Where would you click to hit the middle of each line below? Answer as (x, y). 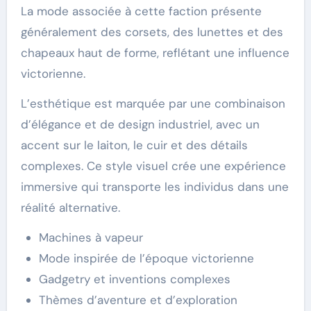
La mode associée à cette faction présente (141, 11)
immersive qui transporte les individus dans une (154, 186)
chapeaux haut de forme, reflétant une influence (155, 52)
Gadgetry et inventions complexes (134, 279)
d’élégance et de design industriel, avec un (140, 124)
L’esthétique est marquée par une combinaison (153, 103)
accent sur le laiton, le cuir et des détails (134, 145)
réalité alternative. (70, 207)
